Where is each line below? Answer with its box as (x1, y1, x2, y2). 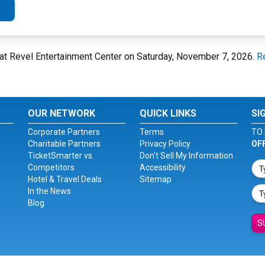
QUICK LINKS (139, 108, 196, 119)
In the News (28, 186, 72, 196)
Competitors (28, 163, 75, 172)
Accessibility (139, 163, 186, 172)
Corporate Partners (28, 127, 101, 137)
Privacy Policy (139, 139, 190, 148)
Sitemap (139, 174, 172, 184)
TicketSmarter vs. (28, 151, 95, 160)
